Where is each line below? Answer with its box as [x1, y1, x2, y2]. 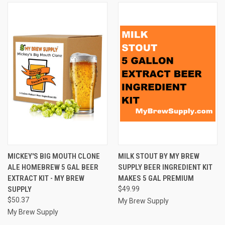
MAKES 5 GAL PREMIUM [118, 173, 194, 183]
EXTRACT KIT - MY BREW [8, 173, 84, 183]
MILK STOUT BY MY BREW [118, 151, 199, 161]
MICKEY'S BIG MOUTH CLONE [8, 151, 100, 161]
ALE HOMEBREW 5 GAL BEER [8, 162, 98, 172]
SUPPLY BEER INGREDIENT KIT [118, 162, 212, 172]
